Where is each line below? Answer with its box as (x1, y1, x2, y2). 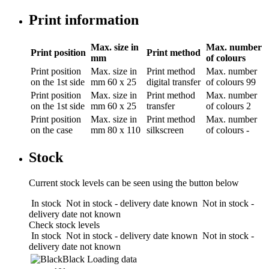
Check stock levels (29, 219, 100, 230)
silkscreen (147, 124, 184, 135)
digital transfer (147, 76, 201, 87)
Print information (29, 11, 139, 28)
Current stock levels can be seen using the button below (29, 177, 239, 188)
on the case (31, 124, 73, 135)
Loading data (87, 253, 137, 264)
